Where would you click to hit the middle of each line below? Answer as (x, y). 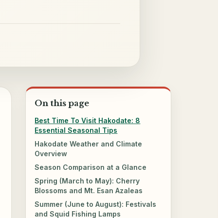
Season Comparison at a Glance (91, 167)
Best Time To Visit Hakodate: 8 (88, 120)
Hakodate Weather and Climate (89, 144)
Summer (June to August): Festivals (96, 204)
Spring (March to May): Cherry (87, 181)
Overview (51, 153)
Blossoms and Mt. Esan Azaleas (89, 190)
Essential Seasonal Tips (76, 130)
